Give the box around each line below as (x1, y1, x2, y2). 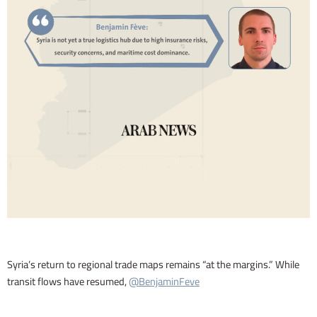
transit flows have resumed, (7, 271, 129, 291)
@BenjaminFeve (129, 271, 200, 291)
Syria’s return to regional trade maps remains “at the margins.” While (7, 254, 299, 274)
